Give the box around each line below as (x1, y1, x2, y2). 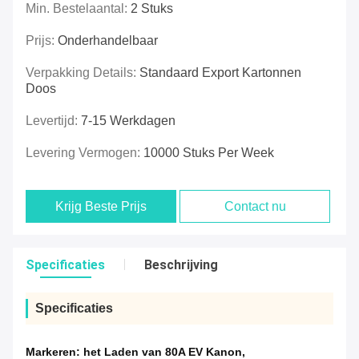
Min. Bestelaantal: (26, 2, 131, 16)
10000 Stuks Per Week (143, 146, 274, 160)
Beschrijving (144, 257, 218, 273)
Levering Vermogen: (26, 146, 143, 160)
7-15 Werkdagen (81, 114, 175, 128)
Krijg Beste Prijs (55, 200, 147, 214)
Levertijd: (26, 114, 81, 128)
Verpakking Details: (26, 66, 139, 80)
